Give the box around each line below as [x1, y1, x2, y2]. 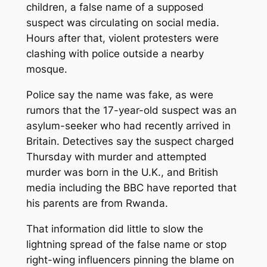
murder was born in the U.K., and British [26, 166, 218, 178]
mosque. [26, 63, 67, 76]
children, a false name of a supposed [26, 1, 204, 14]
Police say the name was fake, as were [26, 88, 213, 101]
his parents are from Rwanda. [26, 197, 168, 209]
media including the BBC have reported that [26, 181, 237, 194]
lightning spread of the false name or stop [26, 238, 226, 250]
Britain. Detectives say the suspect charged [26, 135, 234, 147]
